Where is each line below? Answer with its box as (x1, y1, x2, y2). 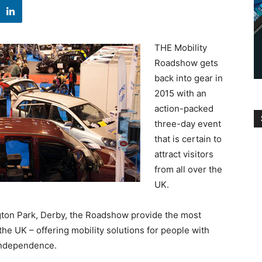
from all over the (154, 164, 222, 175)
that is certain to (154, 133, 222, 145)
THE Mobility (154, 42, 207, 54)
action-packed (154, 103, 213, 115)
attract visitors (154, 149, 213, 160)
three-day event (154, 118, 221, 130)
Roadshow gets (154, 57, 218, 69)
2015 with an (154, 88, 206, 99)
